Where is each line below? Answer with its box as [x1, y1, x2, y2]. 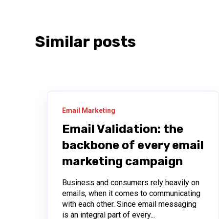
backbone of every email [62, 138, 204, 152]
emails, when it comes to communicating [62, 188, 200, 198]
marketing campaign [62, 154, 183, 168]
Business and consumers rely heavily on [62, 177, 199, 187]
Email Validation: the [62, 122, 183, 136]
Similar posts [35, 32, 136, 51]
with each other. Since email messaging [62, 199, 197, 209]
